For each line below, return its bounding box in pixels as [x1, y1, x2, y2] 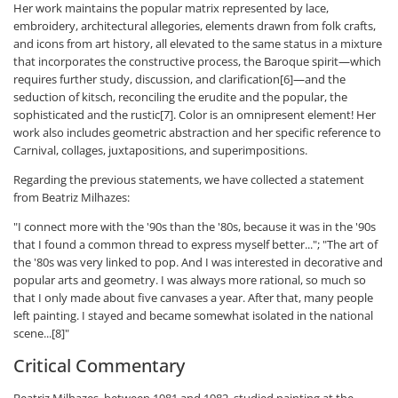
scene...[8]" [13, 325, 69, 341]
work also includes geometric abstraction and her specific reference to [13, 124, 381, 140]
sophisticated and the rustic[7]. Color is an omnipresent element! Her [13, 107, 376, 123]
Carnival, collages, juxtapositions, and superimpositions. [13, 142, 307, 158]
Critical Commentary [13, 354, 185, 378]
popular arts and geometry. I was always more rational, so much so [13, 272, 366, 288]
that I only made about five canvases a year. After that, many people [13, 290, 373, 306]
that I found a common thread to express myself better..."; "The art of [13, 236, 378, 252]
